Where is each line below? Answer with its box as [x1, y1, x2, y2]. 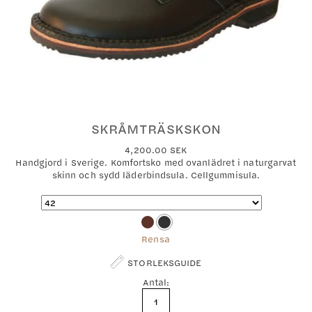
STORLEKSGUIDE [127, 256, 202, 269]
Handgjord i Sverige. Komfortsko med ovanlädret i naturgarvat [15, 156, 297, 169]
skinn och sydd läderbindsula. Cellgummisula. [52, 169, 260, 181]
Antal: [142, 276, 170, 289]
